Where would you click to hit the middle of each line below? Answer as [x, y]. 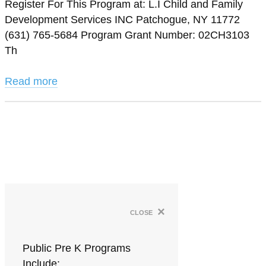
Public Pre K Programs [77, 248]
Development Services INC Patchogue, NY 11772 [122, 20]
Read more [31, 81]
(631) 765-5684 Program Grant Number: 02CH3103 [127, 35]
